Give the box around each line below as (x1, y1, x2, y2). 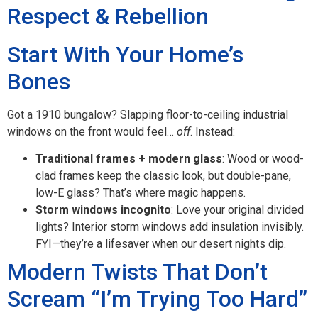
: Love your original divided (171, 203, 304, 217)
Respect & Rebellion (7, 2, 209, 30)
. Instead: (190, 124, 235, 138)
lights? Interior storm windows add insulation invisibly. (35, 220, 304, 234)
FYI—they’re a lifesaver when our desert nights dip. (35, 237, 286, 251)
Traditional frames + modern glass (35, 152, 222, 166)
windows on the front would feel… (7, 124, 177, 138)
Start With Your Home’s (7, 40, 243, 68)
